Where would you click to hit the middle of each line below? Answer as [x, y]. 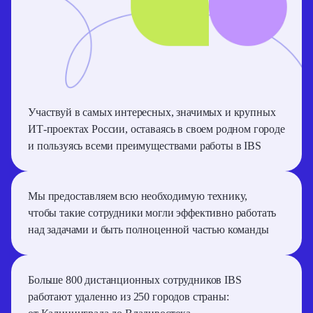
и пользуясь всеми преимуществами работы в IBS [145, 145]
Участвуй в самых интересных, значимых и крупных [152, 112]
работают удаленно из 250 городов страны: [129, 296]
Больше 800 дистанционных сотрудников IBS [135, 279]
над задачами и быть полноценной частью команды [148, 229]
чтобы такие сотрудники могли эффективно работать [152, 212]
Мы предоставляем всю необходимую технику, [138, 196]
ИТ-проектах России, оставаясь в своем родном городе [156, 129]
